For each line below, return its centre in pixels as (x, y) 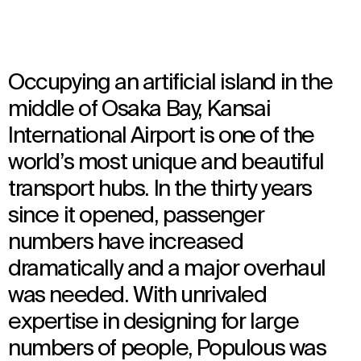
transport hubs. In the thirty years (160, 190)
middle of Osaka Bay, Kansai (139, 110)
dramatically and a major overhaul (167, 270)
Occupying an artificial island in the (170, 83)
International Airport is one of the (161, 137)
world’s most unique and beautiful (166, 163)
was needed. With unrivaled (137, 296)
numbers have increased (126, 243)
